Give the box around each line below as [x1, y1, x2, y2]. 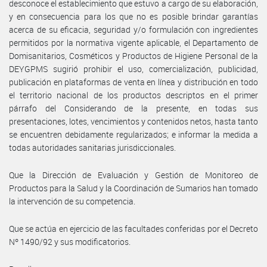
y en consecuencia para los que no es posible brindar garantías [9, 10, 258, 22]
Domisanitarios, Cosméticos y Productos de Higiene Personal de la [9, 49, 258, 61]
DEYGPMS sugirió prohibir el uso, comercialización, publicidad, [9, 63, 258, 74]
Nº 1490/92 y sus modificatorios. [9, 235, 131, 247]
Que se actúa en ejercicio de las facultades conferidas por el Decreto [9, 222, 258, 234]
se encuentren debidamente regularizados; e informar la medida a [9, 128, 258, 140]
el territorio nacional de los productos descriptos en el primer [9, 89, 258, 101]
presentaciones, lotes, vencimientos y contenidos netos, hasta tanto [9, 115, 258, 127]
